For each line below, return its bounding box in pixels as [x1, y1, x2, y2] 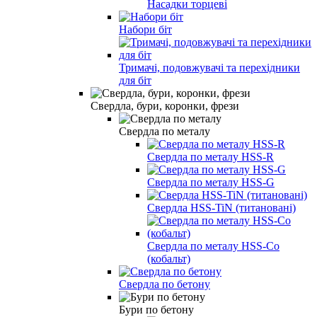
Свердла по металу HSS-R [147, 150, 274, 163]
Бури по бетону [119, 303, 194, 316]
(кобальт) [147, 252, 190, 265]
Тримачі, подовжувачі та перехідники [119, 61, 300, 74]
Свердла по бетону [119, 277, 210, 290]
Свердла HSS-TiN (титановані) [147, 201, 296, 214]
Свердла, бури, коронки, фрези [91, 99, 239, 112]
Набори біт [119, 23, 172, 35]
